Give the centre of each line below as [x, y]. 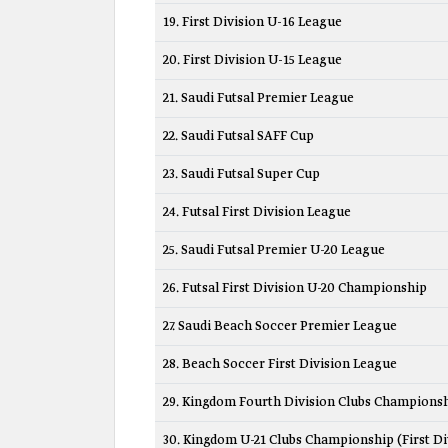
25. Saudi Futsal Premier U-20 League [274, 250]
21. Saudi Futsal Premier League [258, 98]
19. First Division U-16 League [252, 22]
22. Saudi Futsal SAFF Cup [238, 136]
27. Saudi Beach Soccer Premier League [280, 326]
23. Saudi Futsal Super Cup [241, 174]
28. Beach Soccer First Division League [280, 364]
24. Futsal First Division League [257, 212]
